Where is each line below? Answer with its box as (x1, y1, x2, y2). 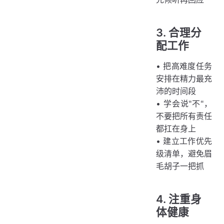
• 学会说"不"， (156, 98, 212, 109)
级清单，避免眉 (156, 148, 212, 159)
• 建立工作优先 (156, 136, 212, 146)
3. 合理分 (156, 26, 201, 39)
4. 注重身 (156, 192, 201, 206)
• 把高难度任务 (156, 61, 212, 71)
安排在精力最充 (156, 73, 212, 84)
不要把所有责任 (156, 111, 212, 121)
